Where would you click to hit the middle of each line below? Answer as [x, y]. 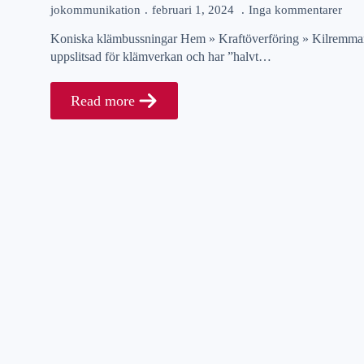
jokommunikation [95, 10]
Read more [103, 101]
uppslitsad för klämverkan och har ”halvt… [161, 57]
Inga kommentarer [295, 10]
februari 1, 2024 [195, 10]
